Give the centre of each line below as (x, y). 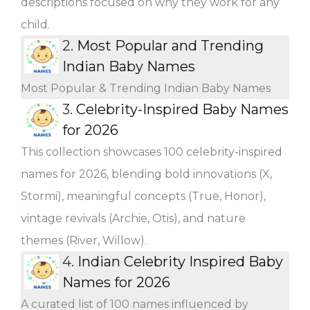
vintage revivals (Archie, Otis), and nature (133, 218)
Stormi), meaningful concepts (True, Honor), (143, 196)
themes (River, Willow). (84, 240)
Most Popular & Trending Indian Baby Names (146, 88)
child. (35, 24)
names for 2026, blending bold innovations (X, (146, 174)
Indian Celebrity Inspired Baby (180, 261)
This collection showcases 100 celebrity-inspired (152, 152)
